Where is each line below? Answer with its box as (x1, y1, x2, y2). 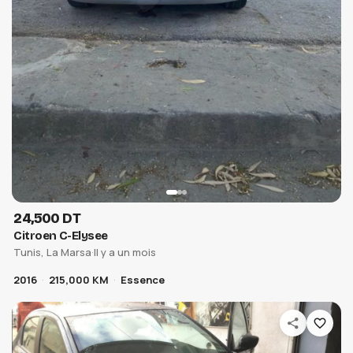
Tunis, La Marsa (13, 244, 92, 259)
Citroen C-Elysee (13, 228, 108, 243)
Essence (121, 272, 165, 287)
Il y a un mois (94, 244, 157, 259)
